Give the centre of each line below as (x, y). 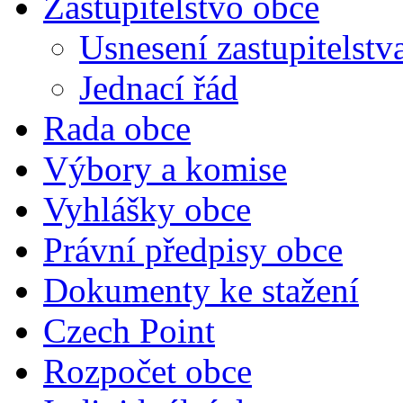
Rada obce (117, 129)
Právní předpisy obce (193, 250)
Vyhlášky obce (147, 210)
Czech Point (129, 331)
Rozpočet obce (148, 372)
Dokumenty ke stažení (201, 291)
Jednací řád (159, 88)
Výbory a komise (165, 169)
